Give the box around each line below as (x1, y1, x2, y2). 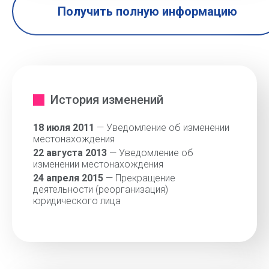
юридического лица (33, 195, 121, 207)
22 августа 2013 (33, 147, 107, 159)
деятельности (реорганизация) (33, 184, 168, 195)
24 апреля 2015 (33, 172, 103, 184)
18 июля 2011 (33, 122, 94, 133)
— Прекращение (103, 172, 175, 184)
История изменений (50, 92, 163, 107)
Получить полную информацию (57, 4, 237, 19)
